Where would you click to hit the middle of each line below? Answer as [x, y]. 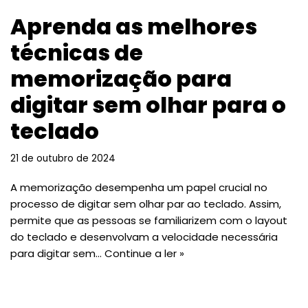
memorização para [121, 78]
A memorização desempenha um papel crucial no [139, 187]
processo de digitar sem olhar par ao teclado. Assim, [146, 203]
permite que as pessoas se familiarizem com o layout [149, 220]
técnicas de [77, 52]
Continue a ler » [144, 253]
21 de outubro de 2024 [63, 158]
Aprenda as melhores [134, 26]
